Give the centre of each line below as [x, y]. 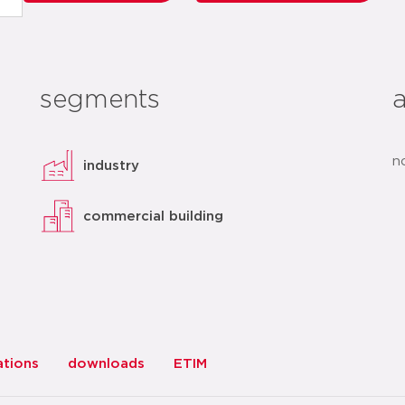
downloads [106, 364]
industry [112, 165]
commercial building [154, 216]
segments [100, 100]
